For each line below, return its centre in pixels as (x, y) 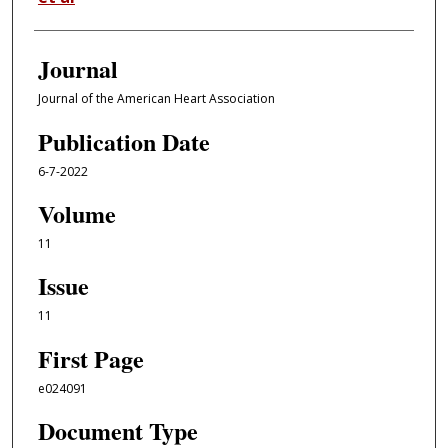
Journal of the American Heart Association (156, 99)
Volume (76, 214)
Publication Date (123, 141)
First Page (90, 358)
